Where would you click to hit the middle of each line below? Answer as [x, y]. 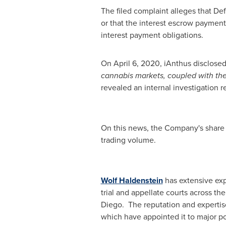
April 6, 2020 [136, 63]
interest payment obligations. [152, 35]
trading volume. [128, 140]
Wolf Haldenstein [132, 180]
